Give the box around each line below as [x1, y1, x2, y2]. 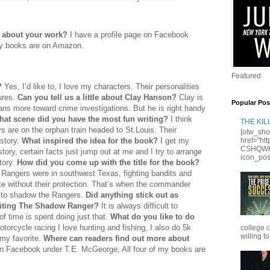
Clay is [179, 92, 203, 102]
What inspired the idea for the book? [22, 136, 158, 145]
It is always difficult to [99, 201, 178, 210]
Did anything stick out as [86, 190, 178, 199]
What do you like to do [110, 212, 195, 221]
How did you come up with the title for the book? [17, 157, 199, 167]
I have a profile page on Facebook [67, 30, 189, 40]
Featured [231, 72, 261, 81]
